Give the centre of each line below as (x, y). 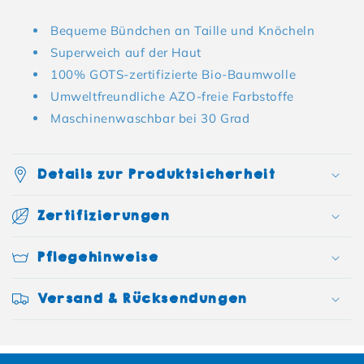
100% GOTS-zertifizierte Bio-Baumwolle (173, 75)
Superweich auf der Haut (126, 53)
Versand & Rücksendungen (142, 299)
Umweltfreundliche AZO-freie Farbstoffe (172, 97)
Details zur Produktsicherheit (156, 175)
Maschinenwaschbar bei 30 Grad (150, 119)
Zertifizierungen (103, 216)
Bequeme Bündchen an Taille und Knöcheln (183, 31)
